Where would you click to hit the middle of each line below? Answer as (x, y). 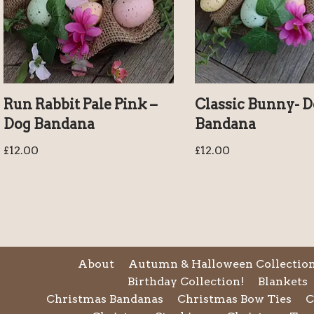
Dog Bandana (49, 124)
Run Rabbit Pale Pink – (80, 104)
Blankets (283, 281)
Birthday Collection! (186, 281)
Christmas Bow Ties (234, 299)
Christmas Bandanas (105, 299)
